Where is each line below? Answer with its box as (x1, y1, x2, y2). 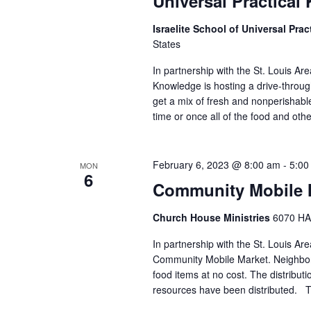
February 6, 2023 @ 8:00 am (152, 158, 280, 172)
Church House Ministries (152, 210, 273, 225)
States (152, 37, 180, 51)
